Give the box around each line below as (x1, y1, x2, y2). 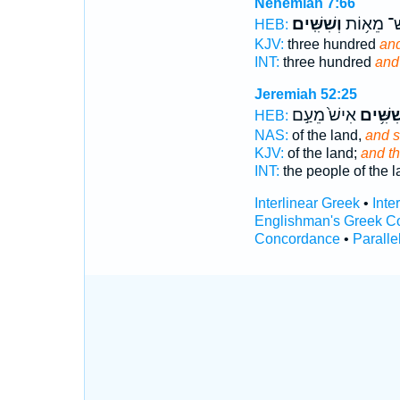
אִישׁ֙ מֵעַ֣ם (291, 105, 356, 125)
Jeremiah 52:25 (254, 87, 357, 102)
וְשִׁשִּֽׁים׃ (291, 14, 342, 34)
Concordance (254, 231, 340, 246)
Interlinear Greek (254, 196, 360, 211)
